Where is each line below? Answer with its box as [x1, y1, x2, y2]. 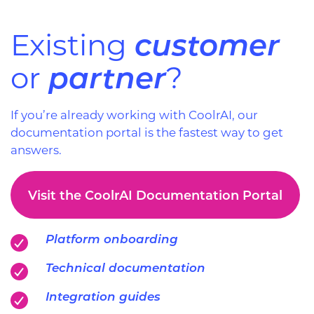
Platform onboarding [46, 230, 178, 246]
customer [135, 23, 280, 63]
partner [48, 56, 166, 96]
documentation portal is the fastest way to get [11, 124, 283, 139]
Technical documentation [46, 259, 205, 275]
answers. [11, 142, 62, 157]
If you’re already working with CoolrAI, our [11, 107, 258, 122]
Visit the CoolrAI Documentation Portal [28, 186, 282, 203]
